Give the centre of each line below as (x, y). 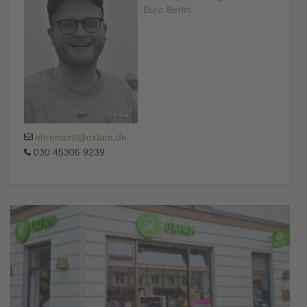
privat (122, 114)
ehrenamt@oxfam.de (81, 137)
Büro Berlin (167, 9)
